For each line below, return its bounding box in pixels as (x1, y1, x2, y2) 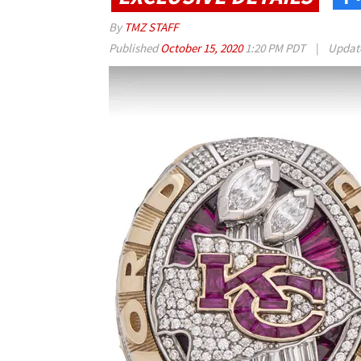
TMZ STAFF (124, 19, 178, 35)
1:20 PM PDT (245, 40, 305, 56)
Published (109, 40, 160, 56)
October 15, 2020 (160, 40, 245, 56)
